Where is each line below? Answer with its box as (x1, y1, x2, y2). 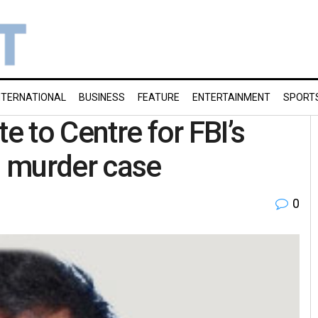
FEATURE (138, 92, 180, 103)
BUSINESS (79, 92, 125, 103)
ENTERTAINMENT (192, 92, 270, 103)
